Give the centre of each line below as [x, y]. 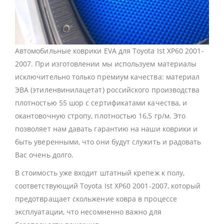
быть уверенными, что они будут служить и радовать [108, 142]
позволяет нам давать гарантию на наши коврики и [106, 129]
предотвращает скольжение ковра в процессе [96, 199]
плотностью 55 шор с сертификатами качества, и [101, 103]
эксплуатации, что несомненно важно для [88, 212]
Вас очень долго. [44, 155]
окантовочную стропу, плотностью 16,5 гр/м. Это [100, 116]
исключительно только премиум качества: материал [107, 77]
